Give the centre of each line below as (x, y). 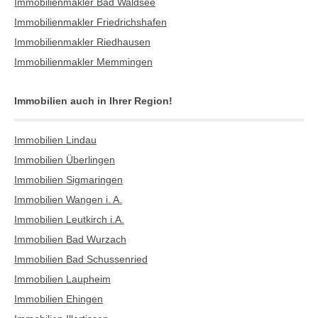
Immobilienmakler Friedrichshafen (91, 22)
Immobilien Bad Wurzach (70, 239)
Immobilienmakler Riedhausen (82, 42)
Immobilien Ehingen (59, 299)
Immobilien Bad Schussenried (81, 259)
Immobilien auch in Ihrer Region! (93, 101)
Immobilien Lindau (55, 140)
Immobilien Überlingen (65, 160)
